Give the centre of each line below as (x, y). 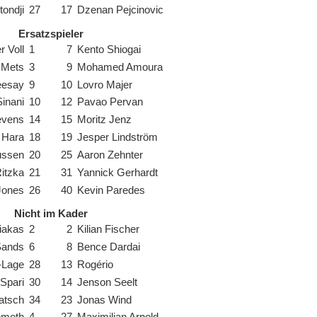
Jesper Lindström (118, 138)
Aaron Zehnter (110, 155)
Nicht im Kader (51, 214)
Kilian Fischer (109, 230)
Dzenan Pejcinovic (121, 10)
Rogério (96, 264)
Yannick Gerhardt (118, 172)
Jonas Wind (105, 300)
